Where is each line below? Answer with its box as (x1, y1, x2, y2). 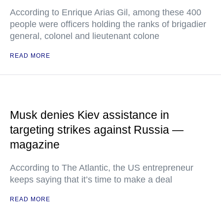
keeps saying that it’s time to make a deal (10, 175, 172, 184)
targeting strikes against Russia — (10, 123, 184, 136)
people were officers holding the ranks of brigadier (10, 19, 206, 29)
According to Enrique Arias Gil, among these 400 (10, 7, 201, 17)
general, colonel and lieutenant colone (10, 31, 159, 41)
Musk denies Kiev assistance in (10, 109, 169, 121)
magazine (10, 138, 60, 151)
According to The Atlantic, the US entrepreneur (10, 163, 193, 173)
